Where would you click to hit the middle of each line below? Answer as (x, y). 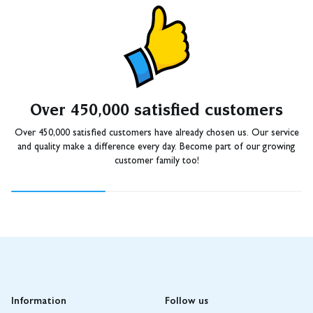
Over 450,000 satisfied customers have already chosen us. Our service (156, 133)
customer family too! (156, 161)
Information (39, 300)
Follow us (187, 300)
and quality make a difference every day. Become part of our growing (156, 147)
